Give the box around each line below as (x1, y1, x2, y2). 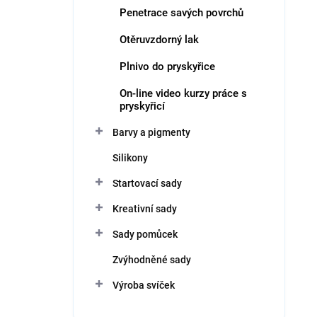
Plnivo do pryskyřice (120, 60, 215, 73)
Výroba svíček (113, 279, 175, 291)
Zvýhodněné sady (113, 254, 191, 265)
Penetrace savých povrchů (120, 6, 243, 19)
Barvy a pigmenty (113, 127, 190, 138)
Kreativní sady (113, 203, 177, 214)
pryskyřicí (120, 100, 165, 113)
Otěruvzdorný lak (120, 33, 199, 46)
